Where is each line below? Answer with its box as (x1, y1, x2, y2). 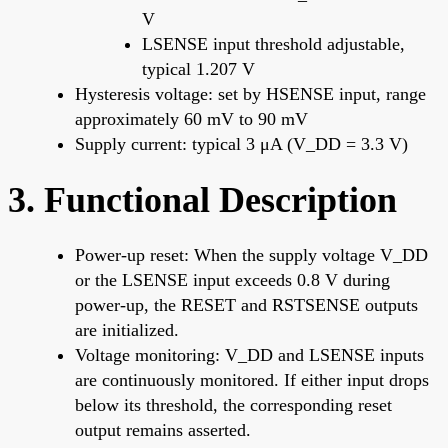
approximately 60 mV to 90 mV (75, 108, 308, 129)
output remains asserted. (75, 419, 251, 440)
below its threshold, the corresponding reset (75, 394, 392, 415)
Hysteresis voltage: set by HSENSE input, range (75, 83, 426, 104)
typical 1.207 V (142, 58, 255, 79)
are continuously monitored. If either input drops (75, 369, 429, 390)
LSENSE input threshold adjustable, (142, 33, 405, 54)
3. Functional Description (8, 179, 397, 220)
